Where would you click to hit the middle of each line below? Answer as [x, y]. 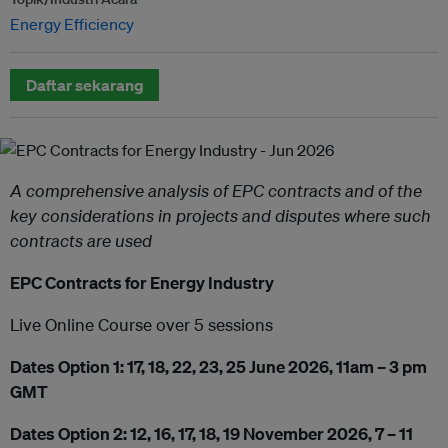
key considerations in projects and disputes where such [220, 215]
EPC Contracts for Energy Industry [142, 282]
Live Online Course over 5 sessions [141, 324]
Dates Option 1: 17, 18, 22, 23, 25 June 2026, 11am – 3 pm [218, 366]
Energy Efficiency [72, 23]
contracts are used [81, 240]
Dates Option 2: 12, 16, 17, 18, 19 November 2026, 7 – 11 [211, 433]
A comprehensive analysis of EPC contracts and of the [216, 190]
